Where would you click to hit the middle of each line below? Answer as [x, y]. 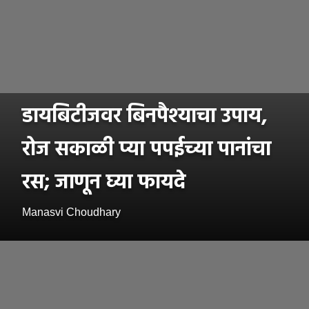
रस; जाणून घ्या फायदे [104, 183]
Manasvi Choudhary [71, 212]
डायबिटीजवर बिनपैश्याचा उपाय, [145, 117]
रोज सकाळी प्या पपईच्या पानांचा [147, 150]
